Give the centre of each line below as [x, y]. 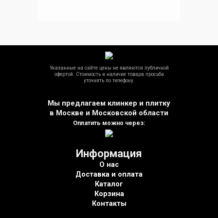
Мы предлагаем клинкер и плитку [109, 103]
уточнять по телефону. [109, 80]
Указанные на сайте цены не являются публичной [109, 68]
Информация [109, 153]
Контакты [109, 203]
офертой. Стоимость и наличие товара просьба [109, 74]
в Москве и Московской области [109, 113]
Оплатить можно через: [109, 123]
